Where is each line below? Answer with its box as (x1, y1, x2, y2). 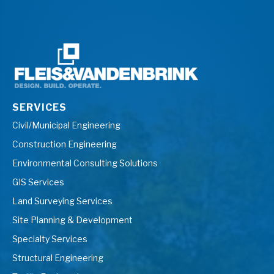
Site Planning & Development (12, 214, 133, 225)
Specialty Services (12, 233, 87, 244)
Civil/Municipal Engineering (12, 119, 120, 130)
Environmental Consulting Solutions (12, 157, 158, 168)
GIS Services (12, 176, 64, 187)
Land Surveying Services (12, 195, 113, 206)
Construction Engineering (12, 138, 117, 149)
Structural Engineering (12, 252, 103, 263)
